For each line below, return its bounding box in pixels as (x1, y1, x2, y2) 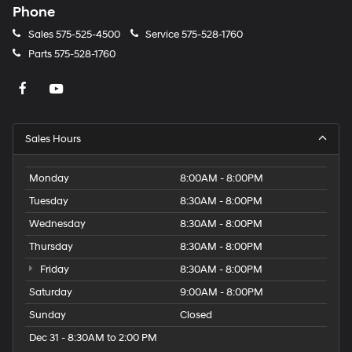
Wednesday (29, 218, 86, 231)
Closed (180, 309, 212, 322)
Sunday (29, 309, 66, 322)
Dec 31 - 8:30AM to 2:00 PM (29, 332, 157, 345)
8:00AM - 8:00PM (180, 172, 263, 185)
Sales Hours (25, 133, 81, 146)
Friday (37, 263, 69, 277)
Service (143, 28, 181, 42)
